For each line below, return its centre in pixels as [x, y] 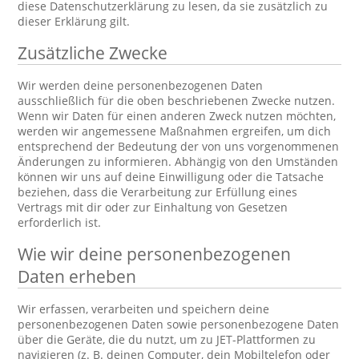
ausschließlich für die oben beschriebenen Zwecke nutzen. [177, 101]
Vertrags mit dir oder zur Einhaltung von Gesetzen [153, 207]
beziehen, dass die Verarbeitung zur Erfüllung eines [158, 192]
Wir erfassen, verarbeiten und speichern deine [144, 309]
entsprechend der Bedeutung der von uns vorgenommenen [179, 146]
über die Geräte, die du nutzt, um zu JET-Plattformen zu [167, 339]
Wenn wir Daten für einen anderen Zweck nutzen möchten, [177, 116]
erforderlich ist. [60, 222]
